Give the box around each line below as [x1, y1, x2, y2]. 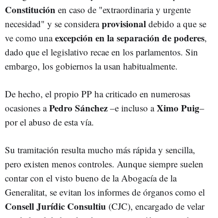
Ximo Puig [157, 101, 200, 114]
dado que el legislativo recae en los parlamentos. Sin [5, 45, 198, 58]
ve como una [5, 31, 55, 44]
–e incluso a [108, 101, 157, 114]
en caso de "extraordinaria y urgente [55, 3, 191, 16]
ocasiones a [5, 101, 49, 114]
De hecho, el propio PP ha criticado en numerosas [5, 87, 190, 100]
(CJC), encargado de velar [106, 200, 204, 212]
